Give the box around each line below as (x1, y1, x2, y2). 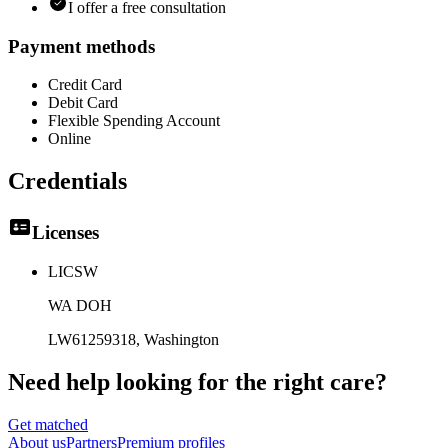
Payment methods (8, 35, 155, 57)
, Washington (136, 330, 219, 348)
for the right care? (198, 368, 387, 395)
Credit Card (48, 76, 122, 94)
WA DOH (48, 296, 112, 314)
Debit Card (48, 94, 118, 112)
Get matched (8, 415, 88, 433)
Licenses (32, 222, 99, 244)
